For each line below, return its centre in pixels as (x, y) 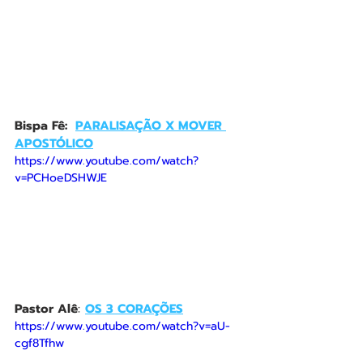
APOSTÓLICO (54, 143)
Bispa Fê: (45, 125)
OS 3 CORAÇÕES (134, 308)
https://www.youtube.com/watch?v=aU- (122, 326)
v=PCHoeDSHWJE (61, 177)
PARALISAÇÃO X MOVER (151, 125)
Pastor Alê (46, 308)
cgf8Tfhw (39, 343)
